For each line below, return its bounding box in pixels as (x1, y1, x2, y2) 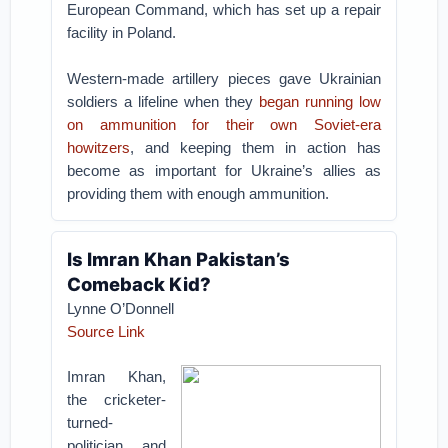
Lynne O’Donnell (67, 300, 175, 317)
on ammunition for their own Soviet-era (67, 116, 381, 133)
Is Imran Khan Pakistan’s (67, 248, 291, 270)
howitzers (67, 139, 131, 156)
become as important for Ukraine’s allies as (67, 162, 381, 179)
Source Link (67, 323, 146, 340)
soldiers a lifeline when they (67, 93, 259, 110)
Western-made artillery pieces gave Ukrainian (67, 70, 381, 87)
